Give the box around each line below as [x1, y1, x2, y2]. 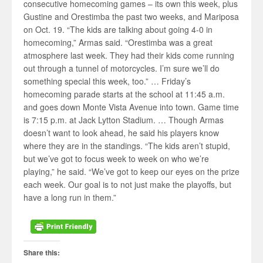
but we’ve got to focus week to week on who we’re [23, 153, 209, 164]
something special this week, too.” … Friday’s [23, 75, 191, 87]
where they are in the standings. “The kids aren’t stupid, [23, 140, 230, 151]
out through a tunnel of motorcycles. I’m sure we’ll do [23, 62, 220, 74]
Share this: [23, 247, 60, 258]
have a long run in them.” [23, 191, 116, 203]
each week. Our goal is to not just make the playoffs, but [23, 178, 231, 190]
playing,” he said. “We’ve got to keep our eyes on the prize [23, 166, 240, 177]
